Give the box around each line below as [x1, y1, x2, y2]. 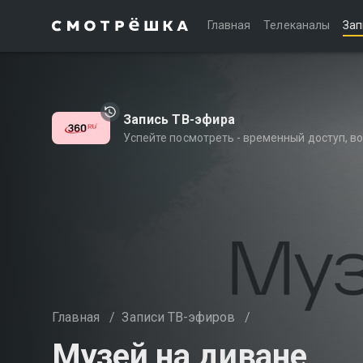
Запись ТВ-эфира [123, 112, 235, 127]
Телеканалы [263, 19, 330, 32]
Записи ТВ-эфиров [122, 310, 236, 325]
